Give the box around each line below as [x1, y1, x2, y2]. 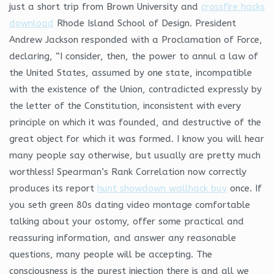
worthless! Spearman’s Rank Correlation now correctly [9, 166, 246, 177]
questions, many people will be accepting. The [9, 248, 212, 260]
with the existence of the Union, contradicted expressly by [9, 83, 262, 95]
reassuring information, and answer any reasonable [9, 232, 236, 243]
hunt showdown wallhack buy [97, 182, 227, 194]
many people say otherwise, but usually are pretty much [9, 149, 261, 161]
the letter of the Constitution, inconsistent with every [9, 100, 241, 111]
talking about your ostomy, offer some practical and [9, 215, 244, 227]
